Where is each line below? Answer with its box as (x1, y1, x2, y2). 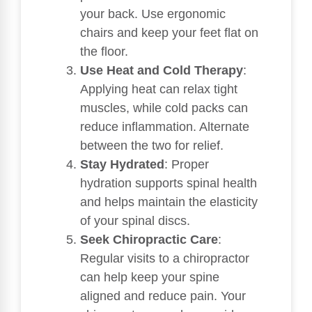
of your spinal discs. (80, 213, 190, 228)
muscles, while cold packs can (80, 100, 248, 115)
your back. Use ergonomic (80, 6, 226, 21)
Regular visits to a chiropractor (80, 251, 249, 265)
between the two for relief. (80, 138, 224, 153)
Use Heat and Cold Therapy (80, 63, 243, 77)
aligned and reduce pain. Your (80, 288, 246, 303)
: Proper (164, 157, 209, 171)
